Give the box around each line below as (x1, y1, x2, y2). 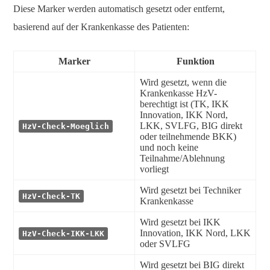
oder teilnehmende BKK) (140, 131, 236, 142)
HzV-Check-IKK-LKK (22, 229, 104, 238)
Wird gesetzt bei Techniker (140, 185, 241, 195)
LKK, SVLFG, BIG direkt (140, 121, 242, 131)
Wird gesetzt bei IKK (140, 217, 221, 227)
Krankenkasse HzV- (140, 88, 217, 98)
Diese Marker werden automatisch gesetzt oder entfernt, (13, 4, 225, 14)
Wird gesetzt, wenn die (140, 77, 227, 87)
